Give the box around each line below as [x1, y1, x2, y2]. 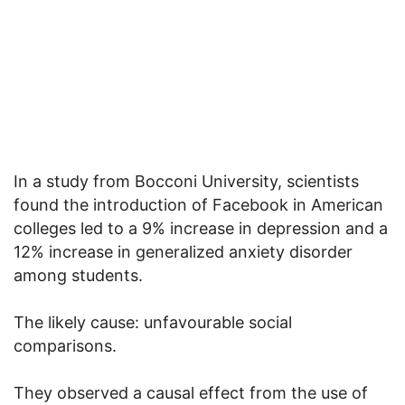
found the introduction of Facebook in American [14, 195, 383, 215]
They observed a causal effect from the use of [14, 383, 368, 403]
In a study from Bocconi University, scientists [14, 172, 359, 192]
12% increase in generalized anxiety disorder [14, 242, 353, 262]
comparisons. [14, 336, 117, 356]
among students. [14, 266, 143, 286]
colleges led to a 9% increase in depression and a [14, 219, 388, 239]
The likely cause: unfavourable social [14, 313, 292, 333]
